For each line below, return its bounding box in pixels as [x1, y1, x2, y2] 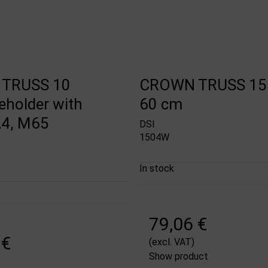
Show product [148, 251, 208, 263]
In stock [139, 163, 174, 175]
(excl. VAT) [148, 236, 194, 248]
